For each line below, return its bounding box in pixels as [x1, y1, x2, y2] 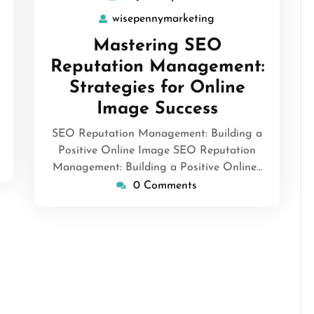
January [205, 8, 245, 20]
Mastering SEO [93, 36, 221, 55]
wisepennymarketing [111, 13, 214, 25]
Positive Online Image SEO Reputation [58, 144, 256, 156]
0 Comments [132, 179, 197, 191]
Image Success [96, 100, 218, 118]
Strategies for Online [69, 78, 245, 97]
